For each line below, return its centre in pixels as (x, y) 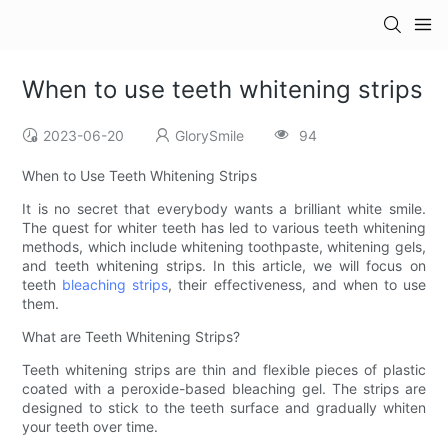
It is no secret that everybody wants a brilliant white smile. (224, 209)
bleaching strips (115, 285)
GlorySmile (210, 136)
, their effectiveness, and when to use (297, 285)
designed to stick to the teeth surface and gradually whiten (224, 408)
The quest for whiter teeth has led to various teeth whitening (224, 228)
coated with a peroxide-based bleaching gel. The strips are (224, 389)
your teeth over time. (90, 427)
